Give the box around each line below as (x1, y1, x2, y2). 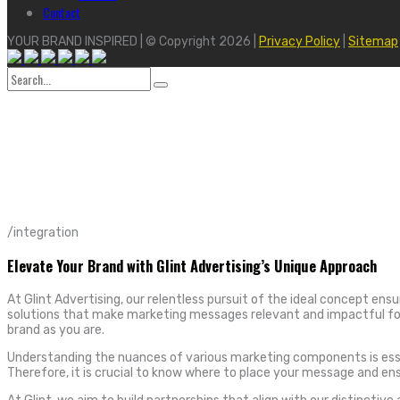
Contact (43, 3, 80, 21)
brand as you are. (7, 321, 104, 337)
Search (6, 66, 47, 81)
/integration (7, 225, 79, 240)
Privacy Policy (259, 34, 340, 49)
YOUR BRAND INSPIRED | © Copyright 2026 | (7, 34, 259, 49)
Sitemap (348, 34, 398, 49)
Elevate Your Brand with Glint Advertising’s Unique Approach (7, 254, 377, 278)
